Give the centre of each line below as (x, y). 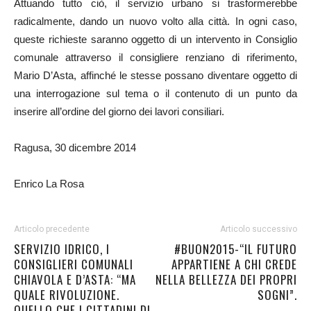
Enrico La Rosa (49, 184)
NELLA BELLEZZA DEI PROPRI (226, 279)
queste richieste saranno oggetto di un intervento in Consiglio (155, 39)
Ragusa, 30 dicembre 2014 (75, 148)
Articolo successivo (259, 229)
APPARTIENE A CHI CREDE (234, 264)
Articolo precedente (52, 229)
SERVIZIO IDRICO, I (62, 249)
